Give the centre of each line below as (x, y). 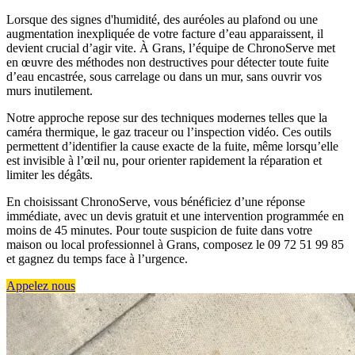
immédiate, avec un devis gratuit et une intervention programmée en (175, 216)
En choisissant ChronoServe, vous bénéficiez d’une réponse (156, 202)
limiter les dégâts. (50, 175)
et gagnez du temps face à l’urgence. (97, 259)
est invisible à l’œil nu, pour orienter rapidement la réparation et (164, 161)
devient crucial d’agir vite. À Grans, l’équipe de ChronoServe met (171, 48)
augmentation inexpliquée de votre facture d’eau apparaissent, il (165, 34)
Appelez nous (41, 286)
